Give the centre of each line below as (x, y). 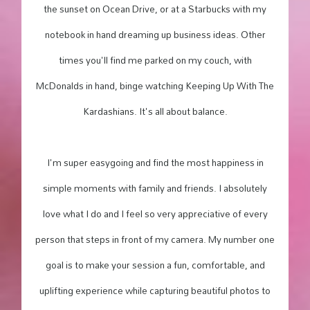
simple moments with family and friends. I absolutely (155, 188)
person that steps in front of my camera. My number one (155, 239)
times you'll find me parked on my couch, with (155, 60)
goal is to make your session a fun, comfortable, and (155, 265)
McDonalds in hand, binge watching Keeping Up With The (155, 85)
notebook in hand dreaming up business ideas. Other (155, 34)
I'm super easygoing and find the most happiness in (155, 162)
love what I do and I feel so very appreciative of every (155, 213)
